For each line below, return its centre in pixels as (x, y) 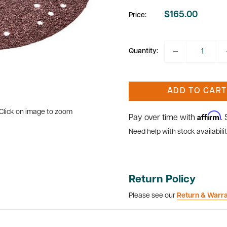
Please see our (153, 196)
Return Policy (162, 180)
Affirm (209, 116)
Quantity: (143, 51)
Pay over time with (163, 118)
